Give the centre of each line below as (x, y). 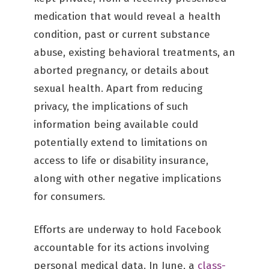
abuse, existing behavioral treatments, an (134, 53)
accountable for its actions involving (121, 248)
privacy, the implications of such (111, 107)
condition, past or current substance (122, 35)
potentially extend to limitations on (121, 143)
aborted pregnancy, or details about (121, 71)
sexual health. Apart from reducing (118, 89)
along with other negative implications (127, 179)
